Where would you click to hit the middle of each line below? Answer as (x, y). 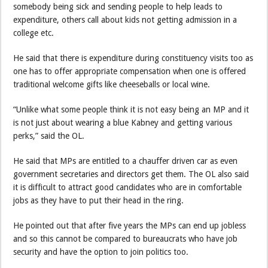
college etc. (34, 33)
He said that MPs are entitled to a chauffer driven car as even (126, 161)
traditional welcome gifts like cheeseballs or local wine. (112, 84)
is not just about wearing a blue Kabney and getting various (123, 122)
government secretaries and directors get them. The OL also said (131, 174)
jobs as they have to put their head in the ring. (99, 200)
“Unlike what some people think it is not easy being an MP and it (131, 109)
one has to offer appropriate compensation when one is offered (130, 71)
